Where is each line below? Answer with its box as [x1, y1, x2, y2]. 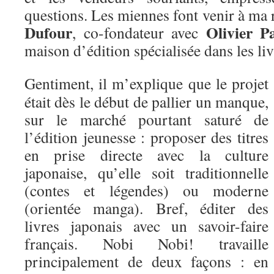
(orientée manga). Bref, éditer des [24, 198, 268, 218]
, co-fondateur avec [72, 22, 206, 43]
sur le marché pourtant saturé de [24, 109, 268, 130]
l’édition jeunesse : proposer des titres [24, 127, 268, 147]
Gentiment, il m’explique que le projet [24, 73, 268, 94]
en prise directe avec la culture [24, 144, 268, 165]
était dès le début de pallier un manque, [24, 91, 268, 112]
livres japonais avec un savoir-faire [24, 215, 268, 236]
